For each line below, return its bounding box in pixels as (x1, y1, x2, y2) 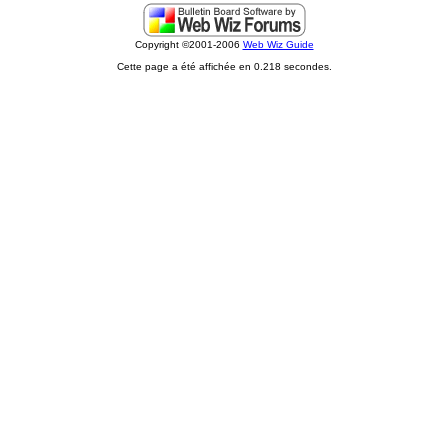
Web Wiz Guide (242, 39, 314, 50)
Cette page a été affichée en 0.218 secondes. (116, 61, 332, 72)
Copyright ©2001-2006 (134, 39, 243, 50)
